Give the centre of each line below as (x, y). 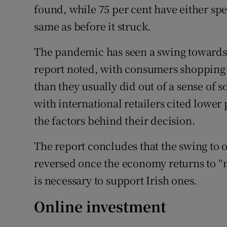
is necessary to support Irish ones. (116, 180)
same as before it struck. (93, 26)
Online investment (100, 206)
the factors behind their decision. (115, 121)
